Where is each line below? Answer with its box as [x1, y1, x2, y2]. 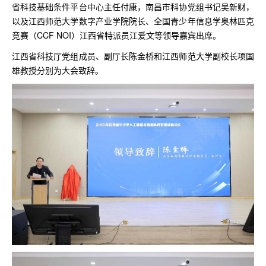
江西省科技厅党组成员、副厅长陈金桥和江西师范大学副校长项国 [12, 50, 254, 62]
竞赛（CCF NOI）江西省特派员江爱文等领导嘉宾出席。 [12, 29, 221, 41]
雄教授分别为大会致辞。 [12, 64, 103, 76]
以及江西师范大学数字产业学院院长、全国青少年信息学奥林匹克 [12, 15, 254, 27]
